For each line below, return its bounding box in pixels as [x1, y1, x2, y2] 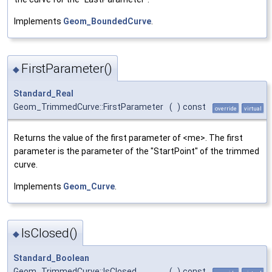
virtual [244, 104, 262, 112]
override [215, 104, 237, 112]
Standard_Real [13, 88, 73, 98]
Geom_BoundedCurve [63, 16, 151, 27]
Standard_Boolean [13, 253, 89, 263]
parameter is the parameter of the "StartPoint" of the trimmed [14, 146, 259, 156]
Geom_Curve [63, 181, 115, 191]
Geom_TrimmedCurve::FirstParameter [13, 101, 163, 112]
